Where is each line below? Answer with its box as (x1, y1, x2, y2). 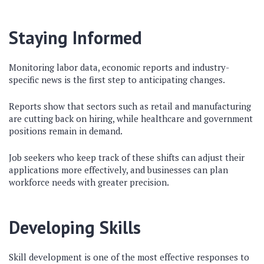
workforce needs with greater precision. (9, 176, 169, 189)
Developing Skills (9, 216, 141, 239)
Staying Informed (9, 26, 142, 49)
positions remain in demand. (9, 125, 123, 137)
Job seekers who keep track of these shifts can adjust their (9, 151, 245, 164)
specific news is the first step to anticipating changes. (9, 74, 225, 86)
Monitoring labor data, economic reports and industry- (9, 61, 229, 74)
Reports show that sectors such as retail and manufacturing (9, 100, 251, 113)
